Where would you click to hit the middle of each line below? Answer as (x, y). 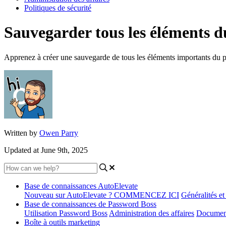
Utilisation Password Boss (66, 213)
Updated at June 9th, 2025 (46, 150)
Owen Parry (59, 133)
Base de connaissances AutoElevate (81, 186)
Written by (22, 133)
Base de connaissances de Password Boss (90, 204)
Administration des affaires (152, 213)
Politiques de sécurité (58, 8)
